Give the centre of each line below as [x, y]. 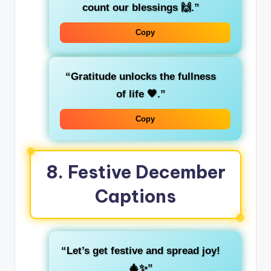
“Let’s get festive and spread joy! [141, 251]
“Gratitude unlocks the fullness [141, 77]
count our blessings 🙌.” [141, 8]
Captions [135, 197]
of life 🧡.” [141, 94]
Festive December [146, 172]
